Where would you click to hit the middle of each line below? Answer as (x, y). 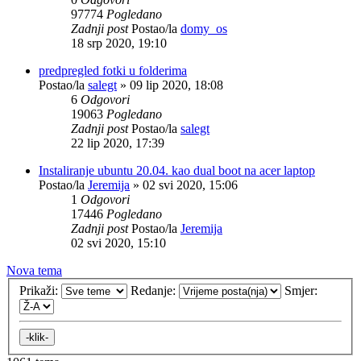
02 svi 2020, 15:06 (190, 185)
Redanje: (155, 291)
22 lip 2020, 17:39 (118, 143)
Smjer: (303, 291)
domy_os (204, 28)
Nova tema (34, 270)
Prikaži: (40, 291)
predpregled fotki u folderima (113, 70)
